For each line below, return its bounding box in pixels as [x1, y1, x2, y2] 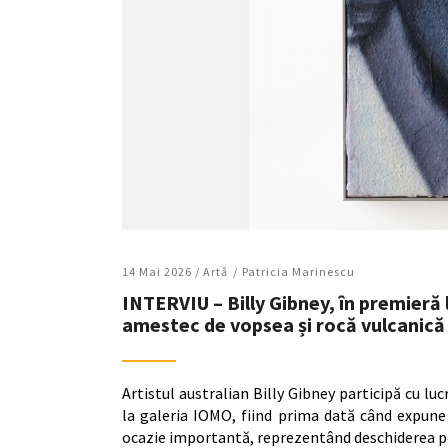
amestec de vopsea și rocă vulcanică [122, 311, 445, 337]
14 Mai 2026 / [122, 263, 203, 279]
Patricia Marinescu [242, 263, 355, 279]
